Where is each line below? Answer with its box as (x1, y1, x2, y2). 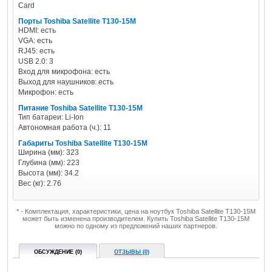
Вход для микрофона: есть (18, 67, 110, 76)
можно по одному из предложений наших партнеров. (55, 222, 217, 229)
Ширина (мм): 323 (18, 148, 79, 157)
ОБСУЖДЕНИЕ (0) (34, 249, 82, 255)
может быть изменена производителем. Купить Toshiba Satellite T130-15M (22, 215, 250, 222)
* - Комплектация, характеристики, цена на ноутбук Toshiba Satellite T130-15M (16, 208, 256, 215)
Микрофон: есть (18, 88, 73, 97)
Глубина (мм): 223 (18, 158, 80, 167)
